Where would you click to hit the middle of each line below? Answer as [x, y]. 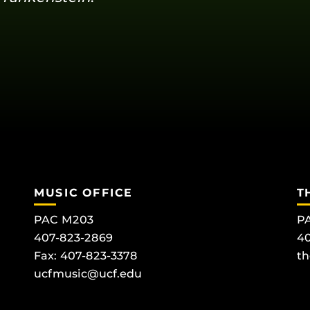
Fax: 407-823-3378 [86, 256]
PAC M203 [64, 220]
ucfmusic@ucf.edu [88, 274]
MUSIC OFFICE [83, 193]
